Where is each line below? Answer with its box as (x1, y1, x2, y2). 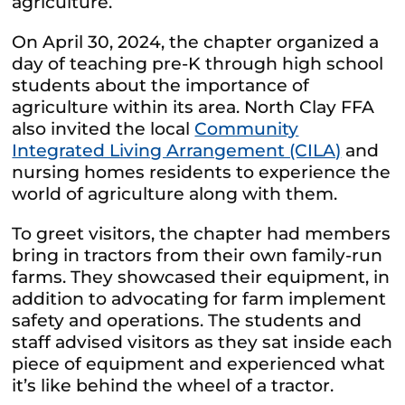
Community (194, 118, 299, 139)
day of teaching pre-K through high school (12, 52, 384, 74)
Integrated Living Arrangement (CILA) (12, 139, 342, 161)
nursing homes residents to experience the (12, 161, 391, 183)
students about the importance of (12, 74, 310, 96)
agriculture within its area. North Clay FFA (12, 96, 375, 118)
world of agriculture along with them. (12, 183, 343, 204)
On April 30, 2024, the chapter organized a (12, 31, 380, 52)
